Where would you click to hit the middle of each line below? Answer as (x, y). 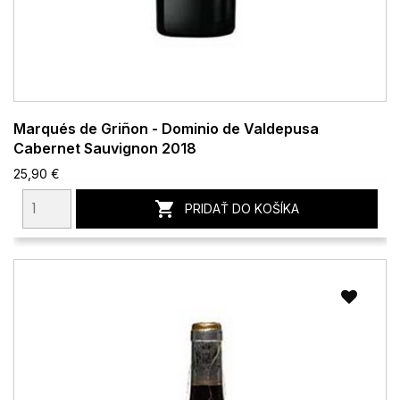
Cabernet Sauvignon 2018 (105, 148)
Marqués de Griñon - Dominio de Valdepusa (166, 128)
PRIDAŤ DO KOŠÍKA (242, 208)
